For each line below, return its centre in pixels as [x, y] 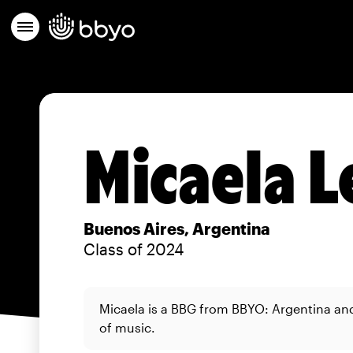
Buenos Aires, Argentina [177, 229]
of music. [127, 327]
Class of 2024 [134, 249]
